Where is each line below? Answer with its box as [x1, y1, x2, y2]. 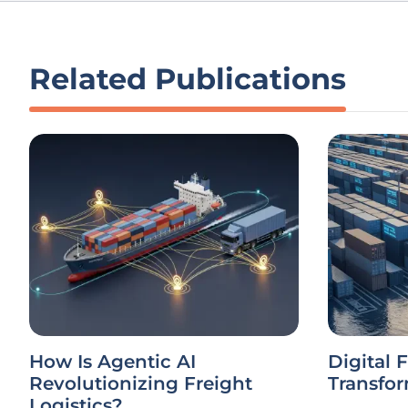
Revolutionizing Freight [29, 372, 252, 394]
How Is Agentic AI [29, 351, 196, 372]
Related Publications [29, 61, 346, 97]
